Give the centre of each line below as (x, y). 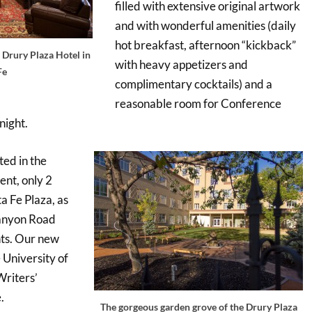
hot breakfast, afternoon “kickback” (205, 45)
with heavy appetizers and (181, 65)
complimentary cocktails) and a (193, 84)
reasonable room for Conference (198, 104)
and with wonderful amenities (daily (205, 26)
